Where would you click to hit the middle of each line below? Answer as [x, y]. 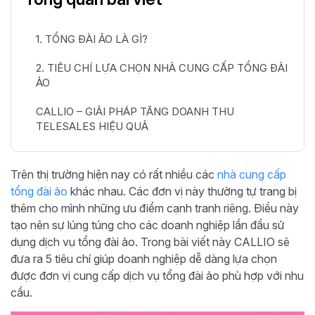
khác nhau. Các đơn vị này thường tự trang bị [182, 191]
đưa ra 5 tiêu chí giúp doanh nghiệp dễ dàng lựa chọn [144, 258]
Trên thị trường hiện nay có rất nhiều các [114, 174]
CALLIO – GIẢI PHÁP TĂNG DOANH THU [135, 111]
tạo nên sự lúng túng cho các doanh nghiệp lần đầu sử [148, 225]
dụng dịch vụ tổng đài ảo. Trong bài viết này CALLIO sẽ [150, 242]
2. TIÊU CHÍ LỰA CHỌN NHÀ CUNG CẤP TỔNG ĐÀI [162, 67]
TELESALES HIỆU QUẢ [92, 126]
